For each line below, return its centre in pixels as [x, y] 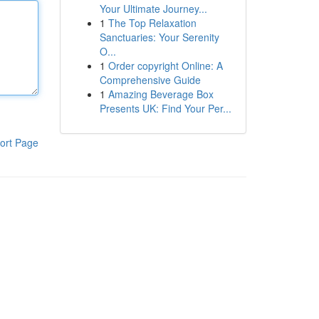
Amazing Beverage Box [161, 94]
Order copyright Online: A [165, 66]
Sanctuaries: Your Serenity [159, 37]
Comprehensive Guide [150, 80]
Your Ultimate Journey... [153, 9]
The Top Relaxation [152, 23]
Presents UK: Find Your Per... [165, 108]
